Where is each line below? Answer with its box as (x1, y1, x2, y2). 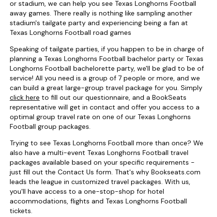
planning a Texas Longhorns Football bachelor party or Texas (10, 54, 203, 63)
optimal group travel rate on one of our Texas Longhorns (10, 112, 191, 121)
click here (10, 93, 40, 102)
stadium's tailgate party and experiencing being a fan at (10, 18, 188, 27)
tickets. (10, 206, 32, 215)
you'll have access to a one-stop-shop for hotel (10, 186, 164, 196)
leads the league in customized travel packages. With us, (10, 177, 190, 186)
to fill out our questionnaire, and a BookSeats (40, 93, 186, 102)
